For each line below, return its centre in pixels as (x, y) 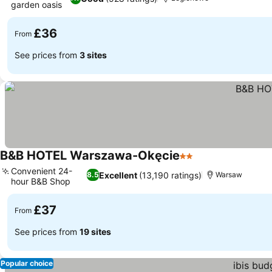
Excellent (118, 175)
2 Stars (195, 162)
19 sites (95, 231)
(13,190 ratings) (171, 175)
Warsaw (229, 175)
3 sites (93, 55)
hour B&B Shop (41, 181)
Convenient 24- (42, 171)
